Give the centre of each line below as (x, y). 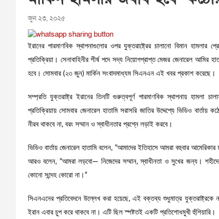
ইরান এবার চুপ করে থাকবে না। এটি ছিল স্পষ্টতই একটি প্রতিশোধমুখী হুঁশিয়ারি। (122, 212)
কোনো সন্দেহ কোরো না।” (57, 175)
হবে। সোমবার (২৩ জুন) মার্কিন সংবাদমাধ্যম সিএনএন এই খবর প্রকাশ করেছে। (122, 73)
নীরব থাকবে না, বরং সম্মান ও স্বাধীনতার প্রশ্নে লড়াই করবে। (100, 124)
